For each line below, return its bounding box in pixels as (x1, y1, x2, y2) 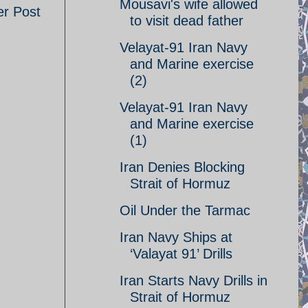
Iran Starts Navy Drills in (120, 273, 267, 288)
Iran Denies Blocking (120, 159, 245, 175)
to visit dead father (130, 13, 243, 28)
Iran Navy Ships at (120, 230, 232, 245)
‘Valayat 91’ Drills (130, 246, 232, 261)
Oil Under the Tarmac (120, 203, 250, 218)
